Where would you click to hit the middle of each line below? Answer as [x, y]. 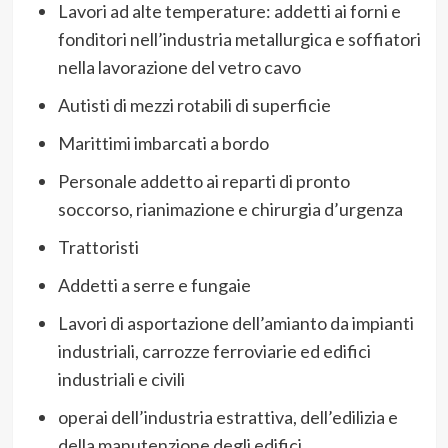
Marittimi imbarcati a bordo [163, 142]
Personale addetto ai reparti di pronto [203, 180]
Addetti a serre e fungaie [154, 284]
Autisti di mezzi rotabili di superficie [194, 104]
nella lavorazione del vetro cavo [179, 66]
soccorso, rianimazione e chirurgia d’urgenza [230, 208]
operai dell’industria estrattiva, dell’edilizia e [227, 416]
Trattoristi [98, 246]
